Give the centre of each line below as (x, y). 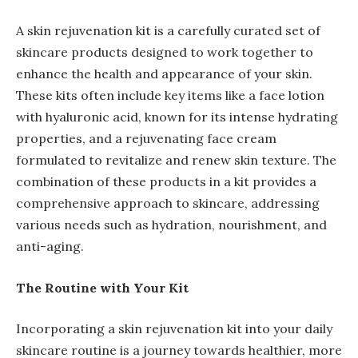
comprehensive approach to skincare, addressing (168, 203)
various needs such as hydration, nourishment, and (171, 225)
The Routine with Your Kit (102, 287)
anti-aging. (50, 247)
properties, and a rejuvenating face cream (146, 139)
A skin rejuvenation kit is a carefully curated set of (168, 31)
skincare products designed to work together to (165, 52)
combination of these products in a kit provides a (166, 182)
